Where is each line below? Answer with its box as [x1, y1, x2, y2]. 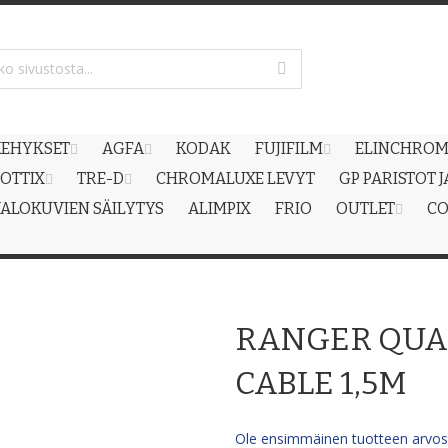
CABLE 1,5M [235, 364, 408, 402]
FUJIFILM [255, 139, 323, 158]
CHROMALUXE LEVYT [156, 169, 315, 188]
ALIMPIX [188, 199, 251, 218]
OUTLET [336, 199, 395, 218]
